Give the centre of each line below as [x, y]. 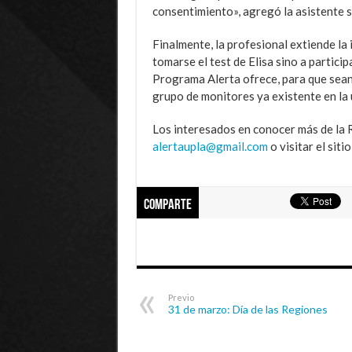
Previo [181, 297]
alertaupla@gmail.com [210, 146]
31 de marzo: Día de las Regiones [247, 309]
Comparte [167, 205]
